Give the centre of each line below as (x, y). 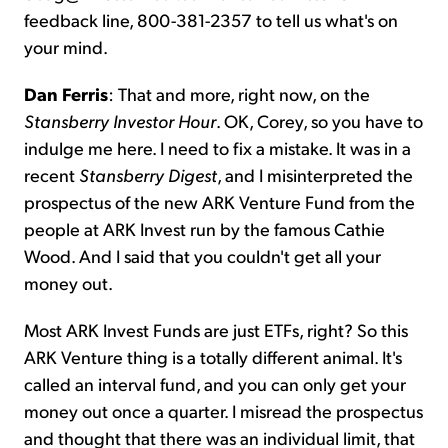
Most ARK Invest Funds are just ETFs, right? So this (216, 329)
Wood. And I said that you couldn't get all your (202, 255)
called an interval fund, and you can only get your (215, 383)
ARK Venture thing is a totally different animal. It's (213, 356)
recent (51, 174)
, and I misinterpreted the (315, 174)
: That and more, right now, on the (239, 93)
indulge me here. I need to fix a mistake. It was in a (217, 147)
